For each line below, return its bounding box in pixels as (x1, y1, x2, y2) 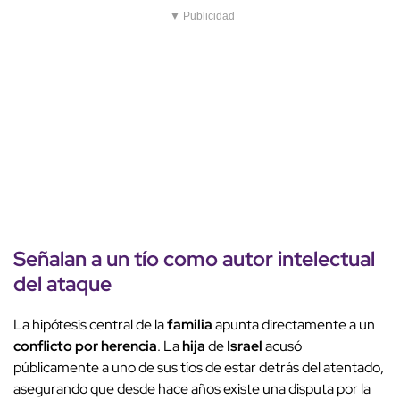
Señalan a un (13, 245, 134, 273)
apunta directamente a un (212, 315, 375, 335)
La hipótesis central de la (13, 315, 167, 335)
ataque (46, 270, 112, 298)
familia (167, 315, 212, 335)
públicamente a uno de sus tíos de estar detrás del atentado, (13, 358, 384, 378)
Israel (227, 337, 262, 356)
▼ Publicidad (170, 10, 235, 23)
